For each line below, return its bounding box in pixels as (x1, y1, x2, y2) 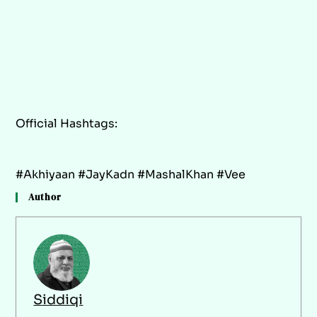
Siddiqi (33, 291, 83, 309)
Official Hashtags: (16, 116, 118, 132)
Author (28, 191, 62, 204)
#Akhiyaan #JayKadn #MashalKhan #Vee (16, 167, 246, 183)
